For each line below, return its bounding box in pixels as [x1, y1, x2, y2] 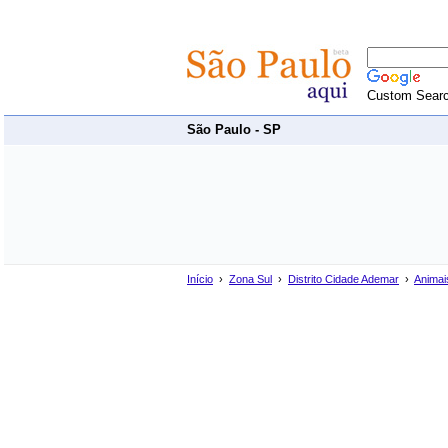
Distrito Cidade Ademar [288, 273, 399, 285]
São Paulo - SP [187, 122, 281, 137]
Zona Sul [229, 273, 272, 285]
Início [187, 273, 213, 285]
